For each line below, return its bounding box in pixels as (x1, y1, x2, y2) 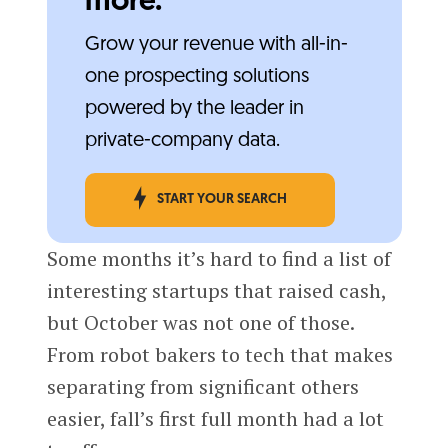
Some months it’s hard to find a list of (46, 244, 391, 272)
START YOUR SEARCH (156, 191, 287, 207)
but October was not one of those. (46, 308, 354, 336)
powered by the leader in (84, 98, 304, 119)
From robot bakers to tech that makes (46, 340, 393, 368)
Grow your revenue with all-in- (84, 34, 348, 55)
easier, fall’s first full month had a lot (46, 404, 384, 432)
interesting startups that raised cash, (46, 276, 386, 304)
